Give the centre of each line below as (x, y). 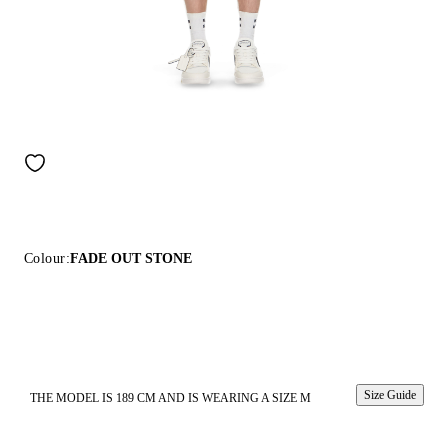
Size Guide (390, 395)
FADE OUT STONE (130, 258)
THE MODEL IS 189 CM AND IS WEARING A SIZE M (170, 398)
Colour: (47, 258)
